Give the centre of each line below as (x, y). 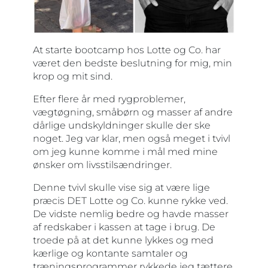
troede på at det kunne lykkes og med (123, 240)
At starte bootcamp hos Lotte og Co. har (127, 50)
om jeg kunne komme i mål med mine (125, 152)
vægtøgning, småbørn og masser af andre (133, 112)
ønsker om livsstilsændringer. (102, 165)
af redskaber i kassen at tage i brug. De (124, 227)
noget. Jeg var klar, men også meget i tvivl (132, 138)
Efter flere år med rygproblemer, (109, 99)
